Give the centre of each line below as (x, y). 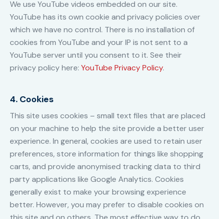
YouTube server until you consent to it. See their (96, 55)
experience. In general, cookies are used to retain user (106, 141)
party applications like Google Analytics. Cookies (97, 179)
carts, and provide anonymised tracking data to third (105, 167)
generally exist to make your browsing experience (98, 192)
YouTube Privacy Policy (122, 68)
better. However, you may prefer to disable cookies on (107, 205)
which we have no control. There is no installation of (102, 30)
